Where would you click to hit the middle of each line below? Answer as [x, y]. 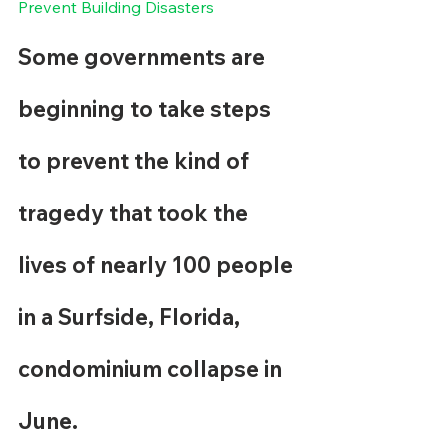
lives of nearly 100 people [158, 265]
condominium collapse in [152, 369]
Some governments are [144, 57]
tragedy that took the [135, 213]
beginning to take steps [147, 109]
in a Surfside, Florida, [131, 317]
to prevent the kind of [136, 161]
